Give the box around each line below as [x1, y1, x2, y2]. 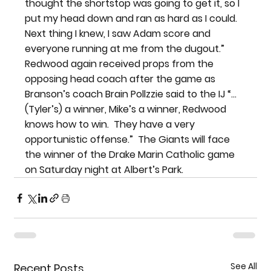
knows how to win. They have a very [25, 117, 198, 132]
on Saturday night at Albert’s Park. [25, 163, 184, 177]
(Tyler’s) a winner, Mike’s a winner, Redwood [25, 102, 229, 117]
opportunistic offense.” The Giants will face [25, 132, 233, 147]
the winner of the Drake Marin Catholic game [25, 148, 238, 162]
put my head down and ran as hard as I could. [25, 11, 240, 26]
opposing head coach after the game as [25, 72, 218, 87]
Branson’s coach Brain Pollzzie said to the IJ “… [25, 87, 237, 102]
